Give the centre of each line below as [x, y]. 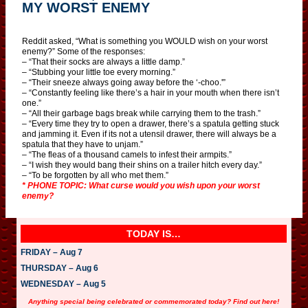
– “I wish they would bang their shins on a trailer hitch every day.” [142, 165]
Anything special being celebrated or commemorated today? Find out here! [154, 301]
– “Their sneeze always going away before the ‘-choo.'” [124, 82]
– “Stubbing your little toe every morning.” [99, 72]
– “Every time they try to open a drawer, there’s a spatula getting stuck [151, 123]
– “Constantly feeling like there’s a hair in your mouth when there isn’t [151, 92]
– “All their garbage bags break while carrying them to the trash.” [141, 113]
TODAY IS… [154, 233]
